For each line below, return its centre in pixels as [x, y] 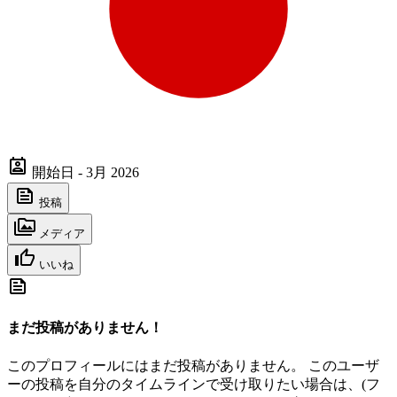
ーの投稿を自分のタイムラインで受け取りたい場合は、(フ [194, 384]
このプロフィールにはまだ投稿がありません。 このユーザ [193, 365]
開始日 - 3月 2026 [86, 172]
